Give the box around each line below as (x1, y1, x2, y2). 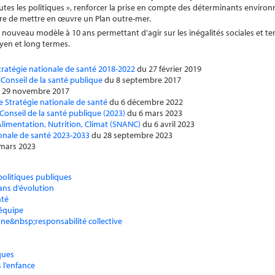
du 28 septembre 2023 (90, 130, 172, 141)
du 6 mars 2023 (125, 107, 182, 118)
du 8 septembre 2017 (103, 74, 181, 85)
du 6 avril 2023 (141, 118, 195, 130)
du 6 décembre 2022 (107, 96, 183, 107)
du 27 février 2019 (135, 63, 201, 74)
